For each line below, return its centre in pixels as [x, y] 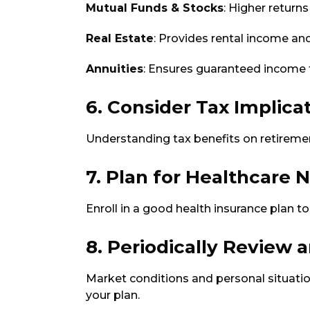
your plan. [113, 295]
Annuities [115, 69]
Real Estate [120, 38]
